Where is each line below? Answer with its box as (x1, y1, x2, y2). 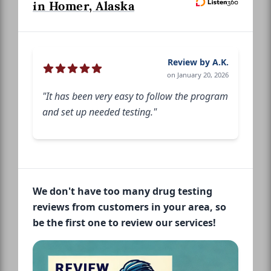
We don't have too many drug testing (33, 184, 212, 198)
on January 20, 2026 (167, 70, 229, 79)
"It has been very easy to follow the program (42, 89, 228, 103)
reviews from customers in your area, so (33, 200, 226, 214)
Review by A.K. (168, 56, 229, 68)
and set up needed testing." (42, 105, 157, 119)
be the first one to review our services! (33, 215, 216, 229)
